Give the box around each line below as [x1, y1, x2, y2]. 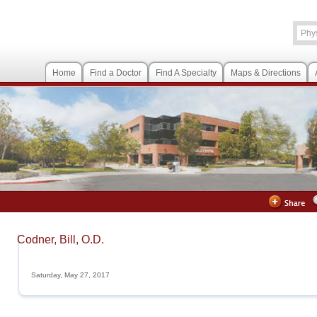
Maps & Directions [231, 68, 301, 78]
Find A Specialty [156, 68, 217, 78]
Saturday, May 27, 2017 [31, 270, 110, 279]
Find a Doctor [90, 68, 142, 78]
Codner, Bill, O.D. [17, 234, 104, 246]
